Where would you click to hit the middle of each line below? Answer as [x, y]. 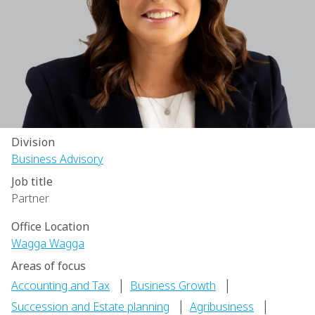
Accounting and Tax [60, 285]
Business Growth [173, 285]
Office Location [50, 226]
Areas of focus [49, 266]
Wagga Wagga [48, 243]
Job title [32, 181]
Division [33, 142]
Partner [30, 198]
